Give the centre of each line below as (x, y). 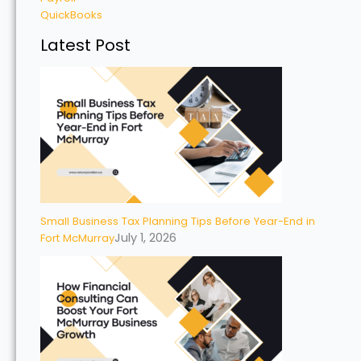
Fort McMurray (77, 239)
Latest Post (85, 45)
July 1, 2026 (145, 238)
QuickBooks (71, 15)
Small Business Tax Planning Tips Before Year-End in (178, 222)
